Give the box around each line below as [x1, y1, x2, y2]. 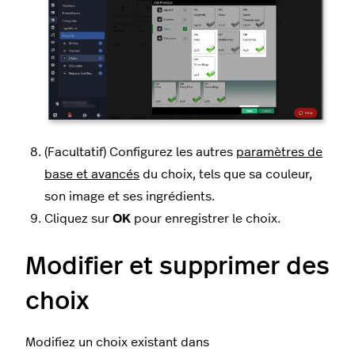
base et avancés [44, 167, 139, 181]
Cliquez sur [44, 212, 113, 225]
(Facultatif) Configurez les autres [44, 145, 236, 158]
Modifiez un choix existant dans [25, 335, 209, 349]
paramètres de [236, 145, 323, 158]
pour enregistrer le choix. [131, 212, 281, 225]
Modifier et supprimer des [25, 253, 330, 279]
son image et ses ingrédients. [44, 189, 215, 203]
